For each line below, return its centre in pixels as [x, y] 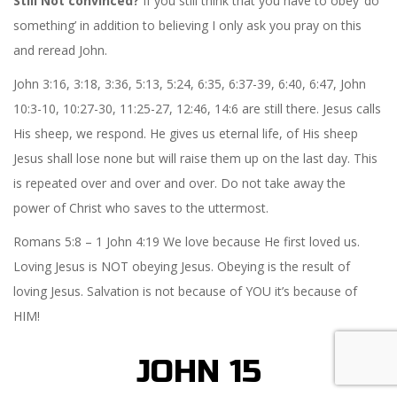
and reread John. [60, 50]
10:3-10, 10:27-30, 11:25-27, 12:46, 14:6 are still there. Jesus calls [197, 108]
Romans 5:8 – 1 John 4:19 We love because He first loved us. [187, 241]
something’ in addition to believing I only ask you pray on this [187, 25]
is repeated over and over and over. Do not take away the [179, 183]
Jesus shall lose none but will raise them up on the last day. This [195, 158]
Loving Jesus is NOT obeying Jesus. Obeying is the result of [182, 266]
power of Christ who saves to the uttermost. [141, 207]
